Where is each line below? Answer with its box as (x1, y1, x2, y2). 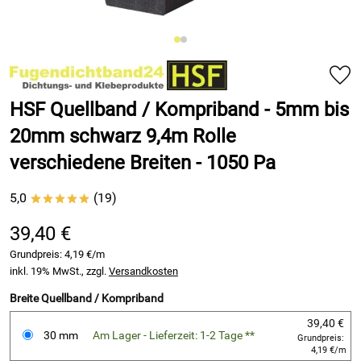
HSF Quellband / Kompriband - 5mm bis (10, 98, 349, 121)
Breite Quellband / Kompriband (10, 292, 164, 305)
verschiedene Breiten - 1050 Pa (10, 151, 276, 174)
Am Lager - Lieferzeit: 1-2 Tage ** (93, 329, 255, 342)
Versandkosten (109, 265, 178, 277)
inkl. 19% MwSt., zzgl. (10, 265, 109, 277)
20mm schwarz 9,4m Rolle (10, 125, 236, 147)
